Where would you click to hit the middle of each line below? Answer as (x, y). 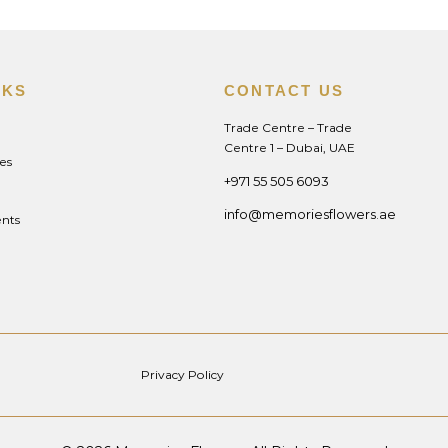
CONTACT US (284, 91)
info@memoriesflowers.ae (309, 214)
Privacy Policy (182, 375)
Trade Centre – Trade (287, 128)
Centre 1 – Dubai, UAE (289, 148)
